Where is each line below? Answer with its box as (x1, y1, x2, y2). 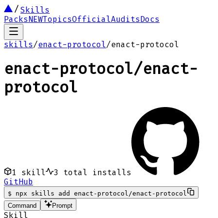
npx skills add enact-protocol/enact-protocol (16, 189, 187, 197)
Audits (111, 15, 140, 24)
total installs (58, 167, 131, 177)
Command (8, 201, 36, 209)
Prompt (52, 201, 73, 209)
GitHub (4, 177, 33, 186)
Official (72, 15, 111, 24)
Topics (43, 15, 72, 24)
